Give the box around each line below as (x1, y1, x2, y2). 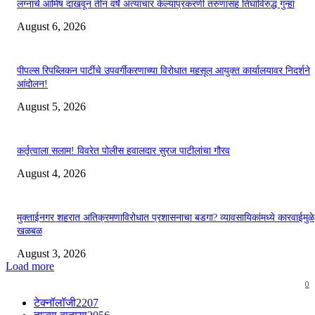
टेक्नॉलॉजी (34, 297, 76, 309)
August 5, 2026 (17, 101, 86, 113)
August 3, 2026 (17, 247, 86, 260)
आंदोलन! (17, 79, 48, 90)
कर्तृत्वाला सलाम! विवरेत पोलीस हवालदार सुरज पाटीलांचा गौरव (17, 146, 230, 157)
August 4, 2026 (17, 167, 86, 180)
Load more (6, 260, 54, 273)
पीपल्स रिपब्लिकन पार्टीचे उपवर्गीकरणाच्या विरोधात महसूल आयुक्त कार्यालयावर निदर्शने (17, 65, 310, 77)
